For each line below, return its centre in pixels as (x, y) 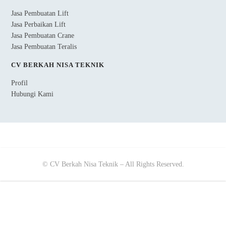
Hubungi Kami (33, 94)
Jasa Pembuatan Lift (40, 13)
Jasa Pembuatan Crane (43, 35)
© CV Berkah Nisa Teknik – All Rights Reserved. (113, 164)
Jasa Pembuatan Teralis (44, 46)
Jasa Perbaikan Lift (39, 24)
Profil (20, 83)
